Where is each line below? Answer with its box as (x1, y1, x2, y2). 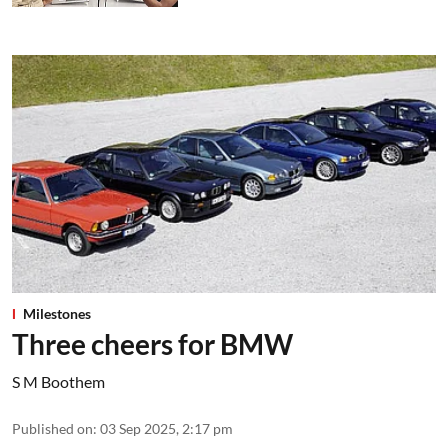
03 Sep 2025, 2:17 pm (100, 420, 233, 438)
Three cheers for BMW (12, 327, 293, 362)
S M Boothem (12, 372, 105, 392)
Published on (12, 420, 93, 438)
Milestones (23, 305, 91, 323)
